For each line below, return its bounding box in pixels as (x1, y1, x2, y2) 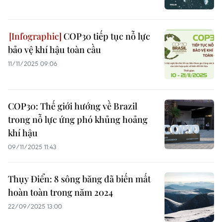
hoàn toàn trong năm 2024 (8, 186, 113, 198)
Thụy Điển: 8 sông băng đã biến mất (8, 173, 151, 185)
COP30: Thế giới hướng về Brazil (8, 100, 137, 112)
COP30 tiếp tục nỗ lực (61, 30, 150, 42)
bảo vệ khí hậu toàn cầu (8, 44, 101, 55)
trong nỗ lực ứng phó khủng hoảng (8, 113, 148, 125)
